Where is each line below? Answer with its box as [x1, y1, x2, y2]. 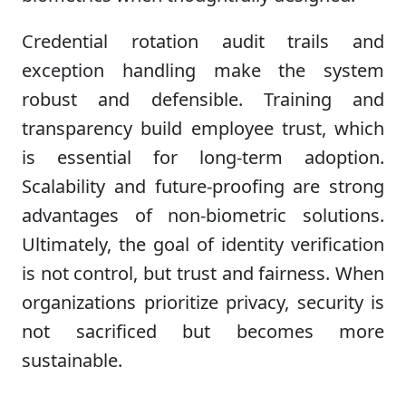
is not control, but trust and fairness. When [22, 260, 384, 285]
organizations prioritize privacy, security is [22, 289, 384, 314]
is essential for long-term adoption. [22, 144, 384, 169]
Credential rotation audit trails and [22, 28, 384, 53]
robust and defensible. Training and [22, 86, 384, 111]
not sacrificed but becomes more [22, 318, 384, 343]
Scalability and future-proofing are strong [22, 173, 384, 198]
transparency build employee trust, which [22, 115, 384, 140]
